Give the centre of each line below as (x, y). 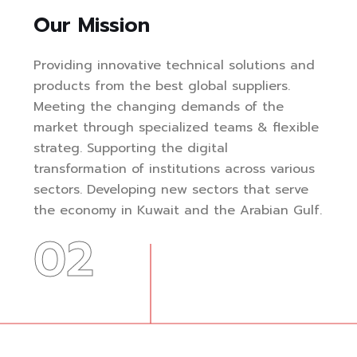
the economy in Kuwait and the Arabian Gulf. (177, 210)
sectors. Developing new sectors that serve (171, 189)
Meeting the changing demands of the (158, 106)
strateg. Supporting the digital (130, 148)
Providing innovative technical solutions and (174, 65)
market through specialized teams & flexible (176, 127)
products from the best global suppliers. (161, 86)
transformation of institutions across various (174, 169)
